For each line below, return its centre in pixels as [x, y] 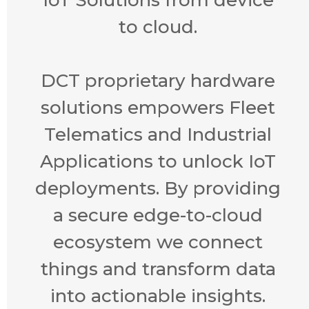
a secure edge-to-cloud [158, 215]
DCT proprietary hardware [158, 80]
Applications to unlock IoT [158, 161]
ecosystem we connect [158, 242]
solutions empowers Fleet [158, 107]
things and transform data [158, 269]
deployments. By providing [158, 188]
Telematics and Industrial [158, 134]
